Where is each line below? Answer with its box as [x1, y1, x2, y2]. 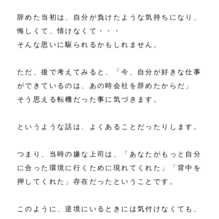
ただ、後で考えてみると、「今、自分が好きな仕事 [17, 67, 202, 76]
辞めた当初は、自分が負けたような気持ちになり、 [17, 13, 202, 21]
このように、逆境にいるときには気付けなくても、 [17, 204, 202, 213]
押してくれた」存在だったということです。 [17, 177, 177, 185]
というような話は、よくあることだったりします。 [17, 122, 202, 131]
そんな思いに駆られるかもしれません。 [17, 40, 162, 48]
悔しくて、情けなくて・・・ [17, 26, 122, 35]
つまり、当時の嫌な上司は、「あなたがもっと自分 [17, 150, 202, 158]
